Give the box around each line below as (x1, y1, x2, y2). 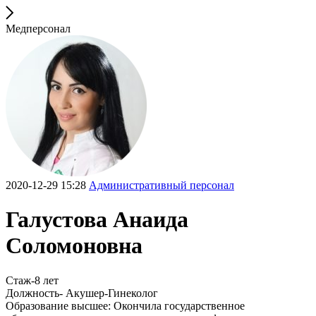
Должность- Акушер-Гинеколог (6, 286, 158, 299)
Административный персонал (89, 179, 234, 191)
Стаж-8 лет (6, 274, 59, 286)
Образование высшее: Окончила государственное (6, 299, 245, 312)
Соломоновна (6, 233, 142, 259)
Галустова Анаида (6, 207, 188, 233)
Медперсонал (6, 23, 71, 35)
